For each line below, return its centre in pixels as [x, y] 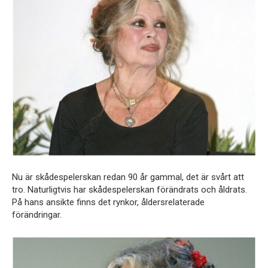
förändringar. [37, 215]
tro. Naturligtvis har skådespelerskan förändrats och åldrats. [130, 190]
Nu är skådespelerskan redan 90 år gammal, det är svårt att [128, 177]
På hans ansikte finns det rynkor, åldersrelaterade [108, 202]
